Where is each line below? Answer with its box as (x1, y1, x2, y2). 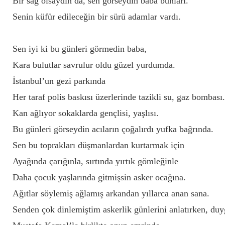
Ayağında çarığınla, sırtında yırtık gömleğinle (13, 156, 178, 166)
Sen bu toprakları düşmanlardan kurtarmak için (13, 140, 184, 150)
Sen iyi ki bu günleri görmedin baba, (13, 44, 147, 54)
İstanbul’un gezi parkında (13, 76, 105, 86)
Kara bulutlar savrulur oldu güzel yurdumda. (13, 60, 175, 70)
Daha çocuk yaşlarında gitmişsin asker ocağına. (13, 172, 186, 182)
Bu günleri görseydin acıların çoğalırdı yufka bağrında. (13, 124, 213, 134)
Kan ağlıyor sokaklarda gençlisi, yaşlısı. (13, 108, 159, 118)
